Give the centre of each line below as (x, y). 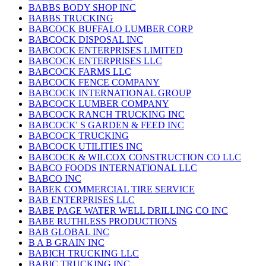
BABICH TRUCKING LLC (84, 254)
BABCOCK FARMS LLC (80, 72)
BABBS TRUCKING (71, 18)
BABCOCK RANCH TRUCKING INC (107, 115)
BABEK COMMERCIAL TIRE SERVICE (112, 189)
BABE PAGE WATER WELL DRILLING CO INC (128, 211)
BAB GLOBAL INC (69, 232)
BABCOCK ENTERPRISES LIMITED (106, 50)
